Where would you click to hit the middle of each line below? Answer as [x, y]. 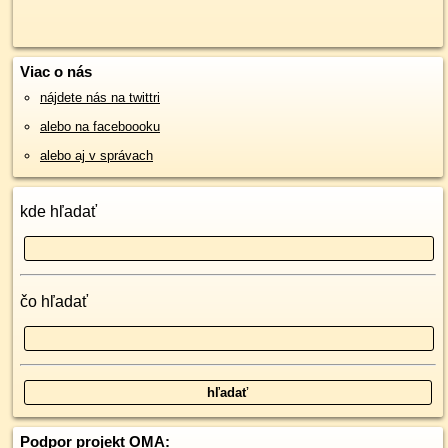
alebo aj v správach [96, 155]
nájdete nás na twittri [100, 97]
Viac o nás [56, 71]
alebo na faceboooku [100, 126]
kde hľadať [58, 211]
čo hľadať [54, 301]
